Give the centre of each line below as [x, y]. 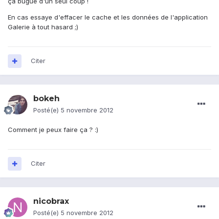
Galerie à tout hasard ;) [43, 27]
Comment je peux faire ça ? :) [53, 130]
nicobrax [51, 201]
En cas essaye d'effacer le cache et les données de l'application [108, 17]
